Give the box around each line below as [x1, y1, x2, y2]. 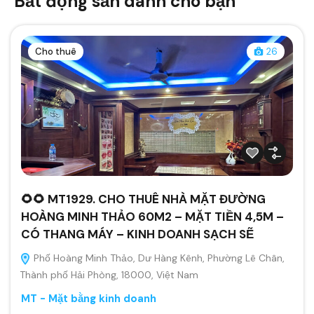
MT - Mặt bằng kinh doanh [21, 291, 156, 306]
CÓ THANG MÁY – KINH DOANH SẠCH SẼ [21, 226, 254, 242]
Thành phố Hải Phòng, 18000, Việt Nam [20, 268, 198, 281]
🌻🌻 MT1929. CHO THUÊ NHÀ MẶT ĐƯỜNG [21, 191, 266, 207]
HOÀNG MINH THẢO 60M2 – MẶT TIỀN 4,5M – [21, 208, 284, 224]
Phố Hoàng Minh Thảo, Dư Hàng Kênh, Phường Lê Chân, [31, 251, 285, 264]
